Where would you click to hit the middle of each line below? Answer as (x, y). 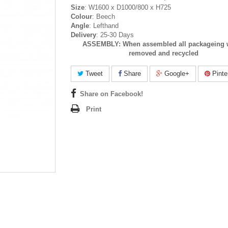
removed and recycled (165, 53)
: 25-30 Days (115, 35)
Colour (81, 16)
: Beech (104, 16)
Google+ (176, 73)
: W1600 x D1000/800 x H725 (128, 7)
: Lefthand (104, 25)
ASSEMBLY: (102, 44)
